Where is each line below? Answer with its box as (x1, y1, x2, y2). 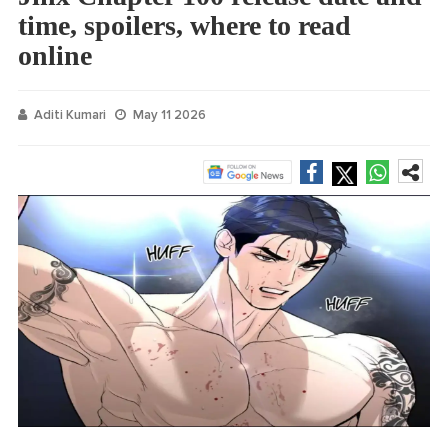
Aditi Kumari (34, 106, 106, 123)
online (18, 39, 92, 71)
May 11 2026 (133, 106, 206, 123)
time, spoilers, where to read (18, 9, 351, 41)
